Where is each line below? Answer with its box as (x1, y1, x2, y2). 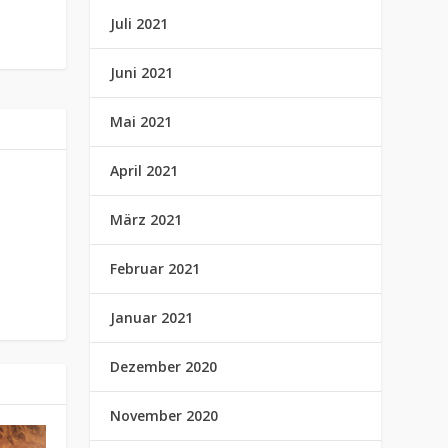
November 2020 (110, 406, 219, 425)
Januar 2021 (110, 308, 194, 327)
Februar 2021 (110, 259, 201, 278)
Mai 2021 (110, 112, 173, 131)
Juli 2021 (110, 14, 169, 33)
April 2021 (110, 161, 179, 180)
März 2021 (110, 210, 183, 229)
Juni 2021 (110, 63, 174, 82)
